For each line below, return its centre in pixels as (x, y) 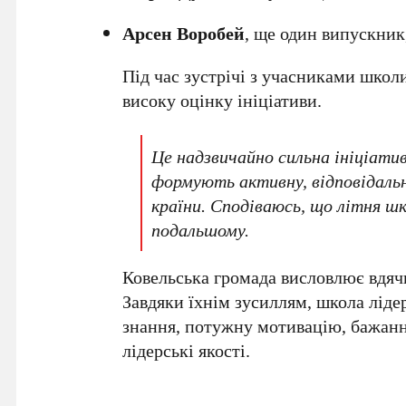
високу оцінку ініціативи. (222, 100)
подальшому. (201, 230)
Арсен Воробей (184, 33)
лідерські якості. (187, 350)
